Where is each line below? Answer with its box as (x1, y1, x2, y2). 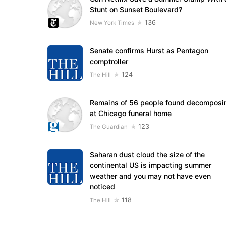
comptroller (89, 57, 128, 66)
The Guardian (89, 123, 128, 131)
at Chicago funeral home (89, 109, 172, 118)
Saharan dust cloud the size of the (89, 150, 205, 159)
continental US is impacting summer (89, 161, 211, 170)
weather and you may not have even (89, 172, 211, 181)
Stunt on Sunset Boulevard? (89, 5, 182, 14)
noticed (89, 182, 115, 191)
